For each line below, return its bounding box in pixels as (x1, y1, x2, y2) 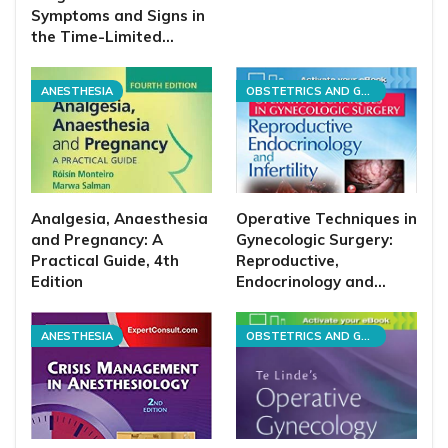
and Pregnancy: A (31, 230, 163, 250)
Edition (31, 272, 83, 292)
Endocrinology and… (236, 272, 386, 292)
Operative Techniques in (236, 209, 417, 229)
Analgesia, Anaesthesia (31, 209, 208, 229)
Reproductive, (236, 251, 339, 271)
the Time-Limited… (31, 26, 174, 46)
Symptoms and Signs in (31, 5, 205, 25)
